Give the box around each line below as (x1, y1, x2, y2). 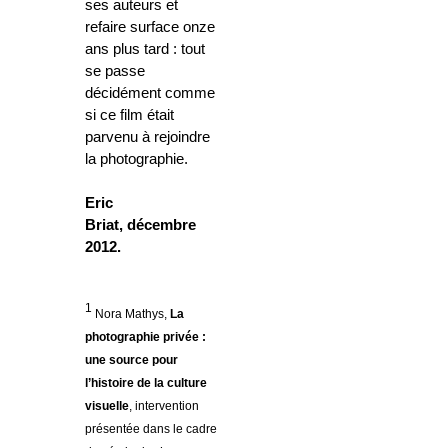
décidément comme (85, 85, 215, 102)
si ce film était (85, 107, 174, 124)
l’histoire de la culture (85, 376, 207, 391)
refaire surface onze (85, 19, 215, 36)
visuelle (85, 399, 129, 414)
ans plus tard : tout (85, 41, 205, 58)
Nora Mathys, (95, 307, 170, 322)
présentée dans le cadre (85, 422, 217, 437)
